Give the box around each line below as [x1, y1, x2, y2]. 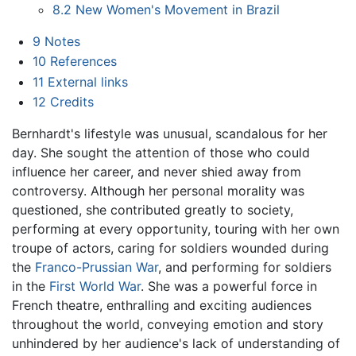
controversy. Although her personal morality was [12, 183, 304, 199]
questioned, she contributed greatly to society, [12, 202, 293, 219]
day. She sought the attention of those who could [12, 145, 310, 161]
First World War [49, 278, 141, 295]
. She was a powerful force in [141, 278, 317, 295]
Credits [49, 94, 94, 110]
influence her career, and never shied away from [12, 164, 301, 180]
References [49, 53, 117, 70]
